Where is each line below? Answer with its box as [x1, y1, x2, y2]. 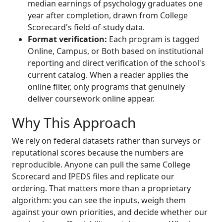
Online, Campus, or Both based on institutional [28, 45, 203, 56]
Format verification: [28, 33, 107, 45]
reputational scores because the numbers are [12, 147, 183, 158]
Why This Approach [12, 112, 136, 132]
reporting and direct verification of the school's [28, 57, 205, 68]
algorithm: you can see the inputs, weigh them [12, 194, 186, 206]
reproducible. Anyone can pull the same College [12, 159, 190, 170]
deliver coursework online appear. [28, 93, 155, 104]
